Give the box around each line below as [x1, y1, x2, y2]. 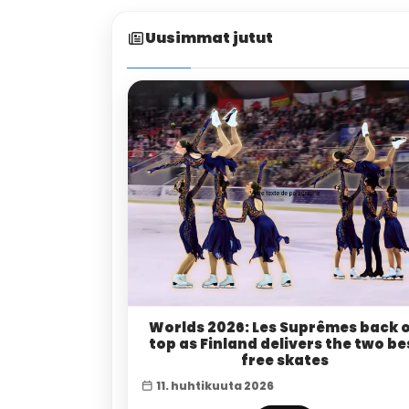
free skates [241, 350, 329, 370]
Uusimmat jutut [145, 27, 273, 48]
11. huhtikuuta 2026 [154, 377, 274, 393]
